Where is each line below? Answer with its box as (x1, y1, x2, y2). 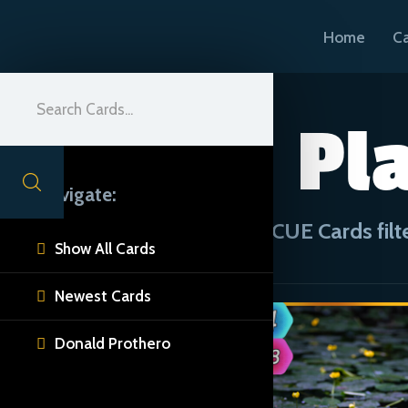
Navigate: (36, 183, 117, 206)
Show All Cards (55, 240, 156, 258)
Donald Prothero (55, 334, 170, 352)
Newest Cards (55, 287, 151, 305)
